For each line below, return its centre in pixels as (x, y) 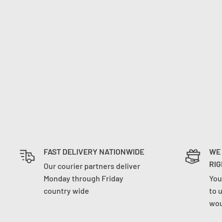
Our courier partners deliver (92, 166)
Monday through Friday (83, 178)
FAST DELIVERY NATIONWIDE (94, 151)
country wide (66, 191)
